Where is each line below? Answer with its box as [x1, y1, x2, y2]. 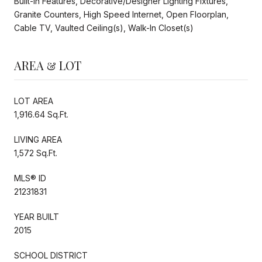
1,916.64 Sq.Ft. [14, 109, 68, 119]
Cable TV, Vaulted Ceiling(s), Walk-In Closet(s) [14, 22, 194, 33]
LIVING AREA [14, 134, 62, 144]
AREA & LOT [14, 57, 81, 73]
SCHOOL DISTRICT [14, 250, 88, 260]
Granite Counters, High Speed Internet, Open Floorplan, [14, 9, 229, 19]
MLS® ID [14, 173, 46, 183]
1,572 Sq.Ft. [14, 147, 57, 158]
